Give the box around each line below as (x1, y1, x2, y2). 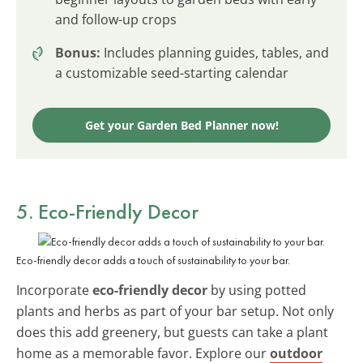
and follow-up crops (55, 10, 177, 28)
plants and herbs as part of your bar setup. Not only (16, 301, 334, 320)
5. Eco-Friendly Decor (16, 197, 199, 225)
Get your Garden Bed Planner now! (84, 117, 279, 133)
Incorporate (16, 280, 92, 299)
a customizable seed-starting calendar (55, 63, 288, 82)
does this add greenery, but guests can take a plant (16, 322, 328, 341)
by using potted (207, 280, 306, 299)
